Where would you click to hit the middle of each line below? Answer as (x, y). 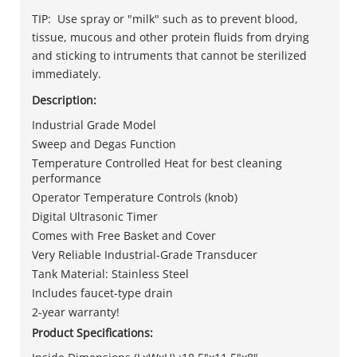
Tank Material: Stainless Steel (110, 273)
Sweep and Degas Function (104, 143)
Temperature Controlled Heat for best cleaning (157, 163)
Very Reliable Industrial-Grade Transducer (145, 254)
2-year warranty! (79, 312)
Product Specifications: (92, 332)
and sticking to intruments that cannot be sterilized (169, 55)
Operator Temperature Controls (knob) (135, 197)
